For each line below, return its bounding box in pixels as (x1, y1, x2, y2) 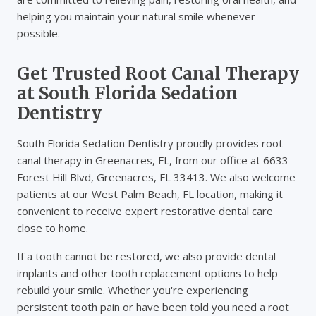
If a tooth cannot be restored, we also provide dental (17, 249, 276, 264)
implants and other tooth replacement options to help (17, 266, 278, 281)
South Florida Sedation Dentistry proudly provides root (17, 136, 283, 151)
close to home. (17, 221, 88, 236)
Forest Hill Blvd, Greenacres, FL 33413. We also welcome (17, 170, 296, 185)
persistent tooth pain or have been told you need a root (17, 300, 289, 315)
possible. (17, 26, 60, 41)
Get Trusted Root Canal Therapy (17, 63, 299, 85)
